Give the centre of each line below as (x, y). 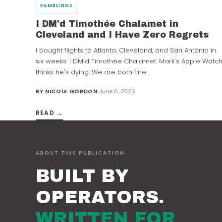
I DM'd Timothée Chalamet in (107, 24)
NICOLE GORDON (71, 91)
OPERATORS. (100, 197)
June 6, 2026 (117, 91)
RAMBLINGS (57, 6)
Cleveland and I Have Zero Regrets (122, 35)
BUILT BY (82, 176)
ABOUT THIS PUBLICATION (80, 153)
